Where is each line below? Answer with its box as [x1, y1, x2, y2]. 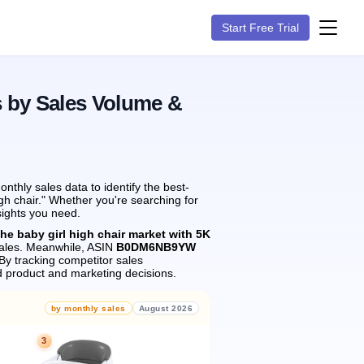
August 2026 [138, 303, 193, 313]
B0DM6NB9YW [116, 240, 196, 253]
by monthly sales [50, 303, 126, 313]
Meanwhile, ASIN [23, 240, 116, 253]
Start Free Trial [222, 21, 299, 34]
